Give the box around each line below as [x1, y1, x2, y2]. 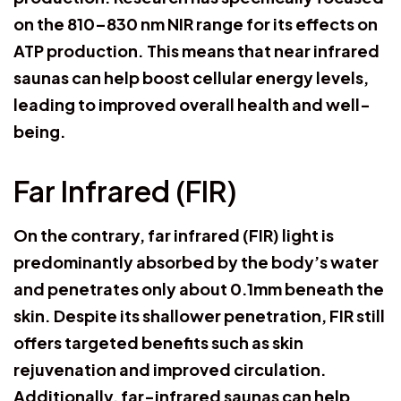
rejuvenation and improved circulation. [13, 358, 327, 380]
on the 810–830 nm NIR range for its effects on [13, 13, 378, 34]
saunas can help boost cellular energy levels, [13, 66, 369, 88]
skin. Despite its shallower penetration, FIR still [13, 304, 385, 326]
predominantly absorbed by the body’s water [13, 251, 379, 272]
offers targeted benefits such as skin [13, 331, 303, 353]
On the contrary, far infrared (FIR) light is [13, 224, 334, 245]
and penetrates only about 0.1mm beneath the [13, 277, 384, 299]
